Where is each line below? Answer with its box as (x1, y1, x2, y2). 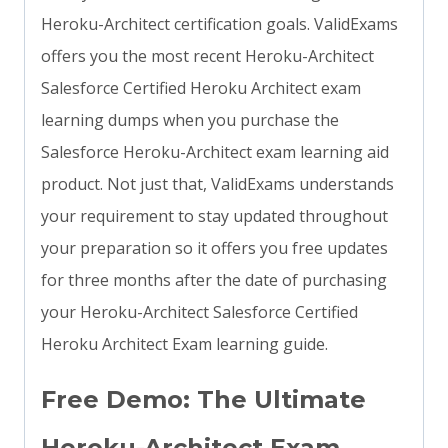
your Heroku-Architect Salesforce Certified (41, 301, 358, 324)
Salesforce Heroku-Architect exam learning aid (41, 141, 389, 164)
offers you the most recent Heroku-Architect (41, 45, 374, 68)
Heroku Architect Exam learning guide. (41, 333, 328, 356)
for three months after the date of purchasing (41, 269, 387, 292)
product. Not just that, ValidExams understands (41, 173, 394, 196)
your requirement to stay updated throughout (41, 205, 388, 228)
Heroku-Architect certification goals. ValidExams (41, 13, 398, 36)
